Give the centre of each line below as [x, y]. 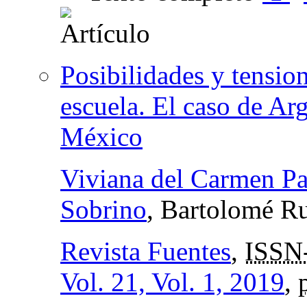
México [101, 136]
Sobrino [103, 209]
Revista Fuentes [146, 251]
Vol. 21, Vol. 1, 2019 [172, 282]
